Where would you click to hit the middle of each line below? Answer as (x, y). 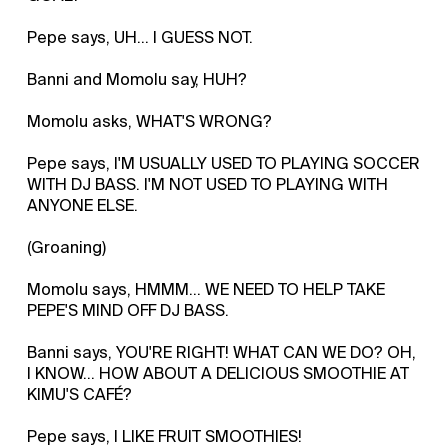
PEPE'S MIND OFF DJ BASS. (128, 310)
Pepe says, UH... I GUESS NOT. (140, 37)
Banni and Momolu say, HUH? (137, 79)
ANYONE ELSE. (83, 205)
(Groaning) (67, 247)
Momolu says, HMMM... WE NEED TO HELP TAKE (206, 289)
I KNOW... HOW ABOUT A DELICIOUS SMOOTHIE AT (218, 373)
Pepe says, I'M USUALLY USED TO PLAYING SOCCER (224, 163)
